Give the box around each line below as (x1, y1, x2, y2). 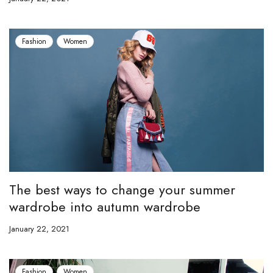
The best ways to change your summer (9, 179, 235, 199)
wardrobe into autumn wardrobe (9, 196, 200, 216)
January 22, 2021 (9, 222, 69, 235)
